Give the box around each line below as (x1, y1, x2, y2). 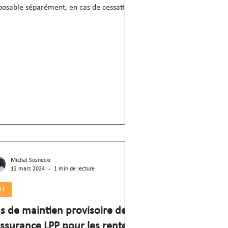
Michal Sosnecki (11, 157, 50, 163)
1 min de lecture (54, 166, 95, 172)
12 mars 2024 (11, 166, 45, 172)
